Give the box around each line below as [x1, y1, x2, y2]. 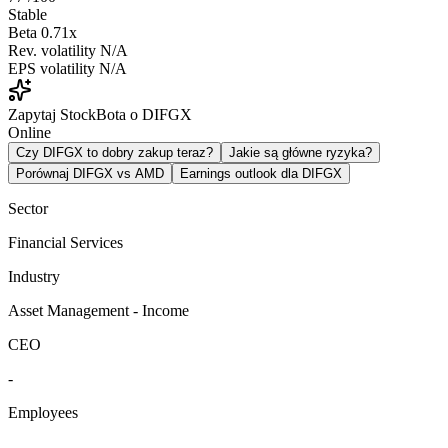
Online [8, 123, 51, 141]
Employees [8, 403, 78, 421]
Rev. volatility [8, 41, 96, 59]
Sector [8, 199, 48, 217]
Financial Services [8, 233, 123, 251]
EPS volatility [8, 59, 95, 77]
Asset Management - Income [8, 301, 189, 319]
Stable [8, 5, 47, 23]
